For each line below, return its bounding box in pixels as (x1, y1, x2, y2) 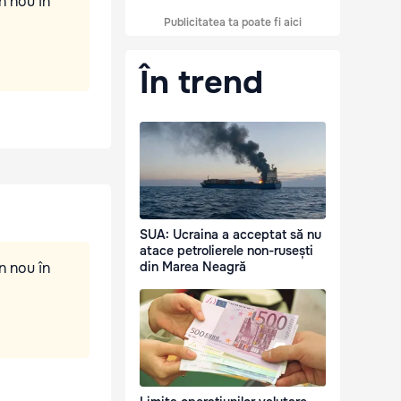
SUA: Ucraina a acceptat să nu (140, 226, 321, 243)
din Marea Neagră (140, 259, 246, 276)
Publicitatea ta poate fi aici (164, 15, 302, 30)
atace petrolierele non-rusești (140, 243, 313, 260)
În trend (140, 62, 263, 103)
